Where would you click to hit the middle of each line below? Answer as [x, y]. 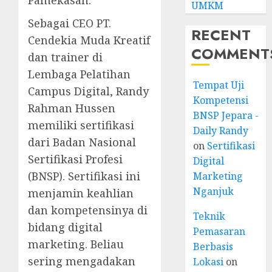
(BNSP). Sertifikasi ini [84, 176]
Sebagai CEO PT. [70, 23]
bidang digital [65, 227]
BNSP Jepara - [226, 115]
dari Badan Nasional [82, 142]
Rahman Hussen [72, 108]
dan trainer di [65, 57]
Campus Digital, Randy [88, 91]
